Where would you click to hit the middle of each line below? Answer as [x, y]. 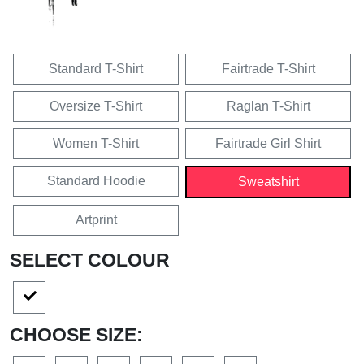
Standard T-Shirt [96, 69]
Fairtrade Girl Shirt [268, 144]
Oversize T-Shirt [96, 106]
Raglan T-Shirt [268, 106]
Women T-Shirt [96, 144]
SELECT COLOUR [90, 260]
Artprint [96, 220]
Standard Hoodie [96, 181]
